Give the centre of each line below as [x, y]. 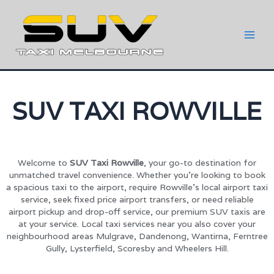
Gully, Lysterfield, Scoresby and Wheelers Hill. [137, 248]
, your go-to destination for [200, 163]
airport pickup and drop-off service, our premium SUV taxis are [137, 212]
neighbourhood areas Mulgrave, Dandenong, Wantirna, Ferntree [137, 236]
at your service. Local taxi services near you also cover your [137, 224]
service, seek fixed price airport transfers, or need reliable [137, 199]
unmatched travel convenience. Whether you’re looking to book [137, 175]
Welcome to [44, 163]
